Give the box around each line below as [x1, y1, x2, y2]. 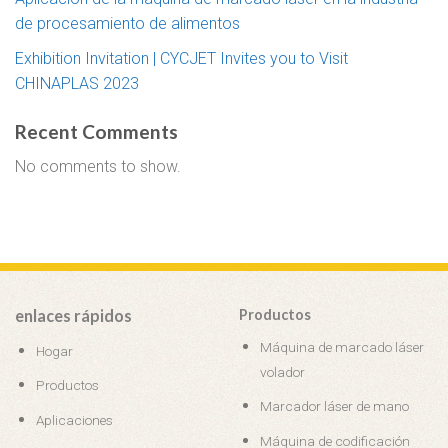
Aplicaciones [35, 411, 113, 428]
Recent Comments [15, 119, 178, 143]
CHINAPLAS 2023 [15, 73, 139, 93]
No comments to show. [15, 156, 181, 176]
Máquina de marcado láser [259, 338, 424, 355]
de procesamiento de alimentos [15, 14, 240, 34]
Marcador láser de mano [259, 398, 409, 415]
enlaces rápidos [15, 305, 132, 325]
